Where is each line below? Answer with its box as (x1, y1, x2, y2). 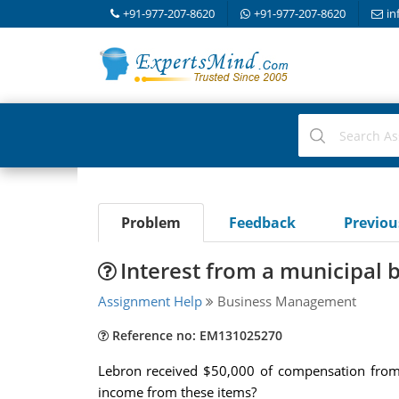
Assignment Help (97, 292, 202, 310)
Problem (120, 213, 181, 232)
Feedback (228, 213, 296, 232)
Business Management (213, 292, 356, 310)
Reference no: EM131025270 (108, 327, 282, 344)
